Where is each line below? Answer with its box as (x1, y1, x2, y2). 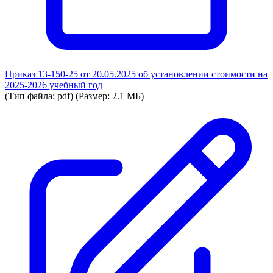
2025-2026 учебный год (5, 80, 102, 91)
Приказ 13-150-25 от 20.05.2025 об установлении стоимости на (5, 69, 268, 80)
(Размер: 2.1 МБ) (76, 91, 144, 102)
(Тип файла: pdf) (5, 91, 73, 102)
